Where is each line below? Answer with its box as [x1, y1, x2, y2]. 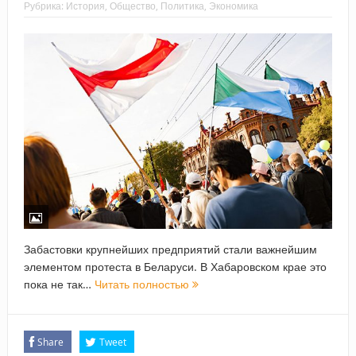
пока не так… [23, 276, 95, 292]
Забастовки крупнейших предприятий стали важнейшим [23, 241, 317, 257]
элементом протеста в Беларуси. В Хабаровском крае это [23, 258, 327, 274]
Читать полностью [94, 276, 192, 292]
